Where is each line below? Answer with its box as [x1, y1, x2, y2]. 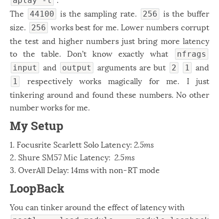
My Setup [10, 118, 64, 133]
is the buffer [160, 7, 209, 19]
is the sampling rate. [57, 7, 140, 19]
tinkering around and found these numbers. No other [10, 88, 209, 100]
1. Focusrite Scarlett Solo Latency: [10, 138, 134, 150]
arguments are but [94, 61, 169, 73]
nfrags [176, 49, 206, 59]
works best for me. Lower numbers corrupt [48, 21, 209, 33]
